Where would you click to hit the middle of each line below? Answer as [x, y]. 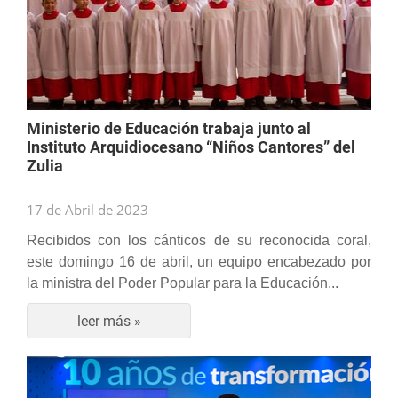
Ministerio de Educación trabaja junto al [169, 128]
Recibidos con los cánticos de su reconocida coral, [199, 240]
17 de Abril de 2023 [88, 210]
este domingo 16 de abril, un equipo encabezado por [199, 262]
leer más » [109, 321]
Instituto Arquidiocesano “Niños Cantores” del [191, 147]
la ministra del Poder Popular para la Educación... [183, 283]
